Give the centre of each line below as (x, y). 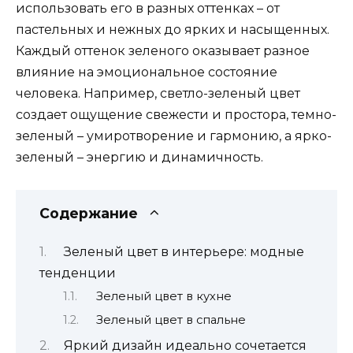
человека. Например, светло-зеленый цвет (158, 94)
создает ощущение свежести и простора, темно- (176, 115)
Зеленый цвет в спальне (171, 320)
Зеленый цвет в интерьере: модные (184, 251)
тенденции (78, 273)
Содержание (89, 213)
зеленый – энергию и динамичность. (139, 158)
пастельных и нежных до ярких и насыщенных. (173, 30)
